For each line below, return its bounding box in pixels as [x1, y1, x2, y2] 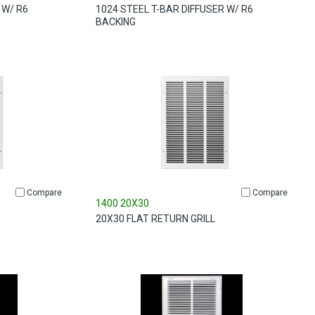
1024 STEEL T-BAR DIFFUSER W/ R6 [96, 4, 254, 15]
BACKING [96, 16, 136, 27]
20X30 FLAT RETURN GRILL [96, 213, 216, 224]
